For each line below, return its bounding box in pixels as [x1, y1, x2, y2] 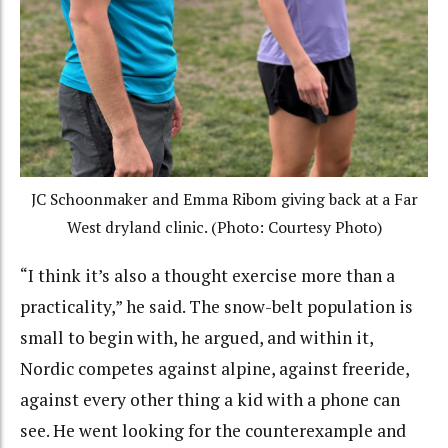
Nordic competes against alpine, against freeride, [20, 356, 409, 380]
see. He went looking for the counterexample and [20, 418, 406, 442]
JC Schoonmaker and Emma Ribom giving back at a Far [30, 189, 418, 211]
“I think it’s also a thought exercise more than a [20, 263, 395, 287]
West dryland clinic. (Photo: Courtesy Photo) [66, 217, 382, 239]
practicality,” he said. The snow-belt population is [20, 294, 413, 318]
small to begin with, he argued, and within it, [20, 325, 373, 349]
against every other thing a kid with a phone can [20, 387, 400, 411]
